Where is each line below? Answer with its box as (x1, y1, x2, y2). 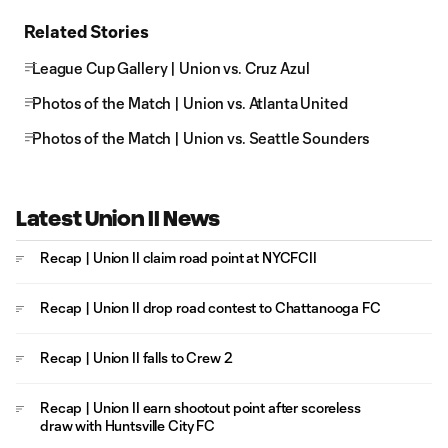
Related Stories (24, 21, 149, 41)
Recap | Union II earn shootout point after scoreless (40, 399, 361, 416)
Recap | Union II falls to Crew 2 (40, 349, 233, 366)
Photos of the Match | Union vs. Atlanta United (32, 94, 348, 112)
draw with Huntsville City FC (40, 417, 216, 434)
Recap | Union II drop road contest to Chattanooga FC (40, 299, 381, 316)
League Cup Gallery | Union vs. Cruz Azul (32, 59, 310, 77)
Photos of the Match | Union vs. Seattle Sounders (32, 129, 370, 147)
